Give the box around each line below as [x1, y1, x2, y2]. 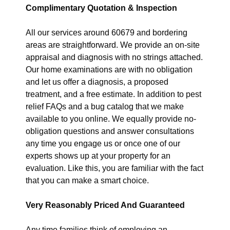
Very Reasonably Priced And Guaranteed [26, 201, 185, 209]
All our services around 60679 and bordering [26, 28, 187, 37]
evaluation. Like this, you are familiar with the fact [26, 164, 203, 172]
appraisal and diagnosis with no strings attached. [26, 53, 203, 62]
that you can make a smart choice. [26, 176, 149, 185]
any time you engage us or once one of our [26, 139, 180, 148]
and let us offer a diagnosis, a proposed [26, 78, 168, 86]
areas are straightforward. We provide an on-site [26, 41, 200, 49]
